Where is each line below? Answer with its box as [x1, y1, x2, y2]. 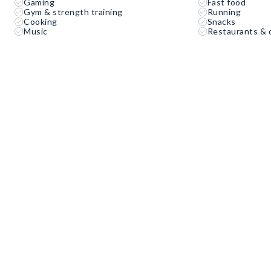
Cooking [24, 16, 57, 27]
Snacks [207, 16, 236, 27]
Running [207, 7, 241, 17]
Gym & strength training [24, 7, 123, 17]
